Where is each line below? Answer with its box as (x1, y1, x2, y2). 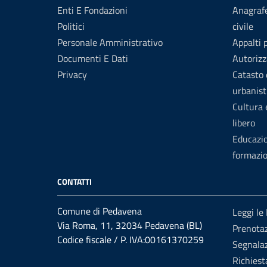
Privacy (57, 67, 87, 82)
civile (232, 19, 253, 33)
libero (232, 116, 255, 130)
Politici (57, 19, 85, 33)
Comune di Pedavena (57, 204, 142, 218)
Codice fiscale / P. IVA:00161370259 (57, 232, 204, 247)
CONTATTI (57, 175, 92, 188)
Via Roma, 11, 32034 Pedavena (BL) (57, 218, 202, 232)
